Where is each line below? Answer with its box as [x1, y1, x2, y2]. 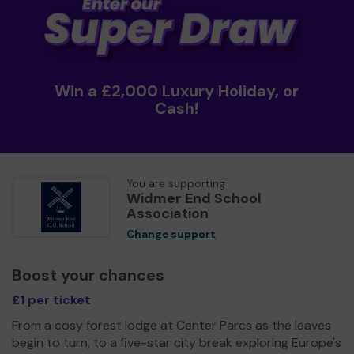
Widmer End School [126, 188, 262, 208]
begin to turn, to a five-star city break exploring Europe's [12, 333, 341, 351]
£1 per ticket [12, 291, 91, 308]
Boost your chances [12, 264, 164, 285]
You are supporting [126, 176, 225, 190]
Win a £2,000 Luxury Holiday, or [55, 80, 299, 101]
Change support [126, 227, 216, 241]
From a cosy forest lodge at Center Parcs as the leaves [12, 316, 331, 333]
